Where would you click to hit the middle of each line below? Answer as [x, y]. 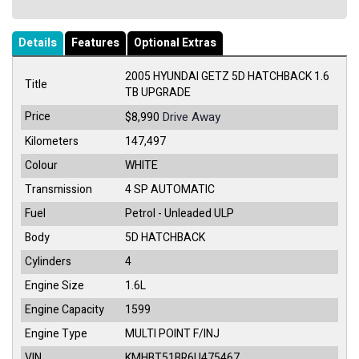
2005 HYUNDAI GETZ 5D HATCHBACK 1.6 [227, 76]
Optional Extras [175, 42]
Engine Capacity [65, 309]
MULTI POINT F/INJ [172, 333]
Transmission [58, 189]
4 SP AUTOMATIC [170, 189]
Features [95, 42]
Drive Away [191, 117]
